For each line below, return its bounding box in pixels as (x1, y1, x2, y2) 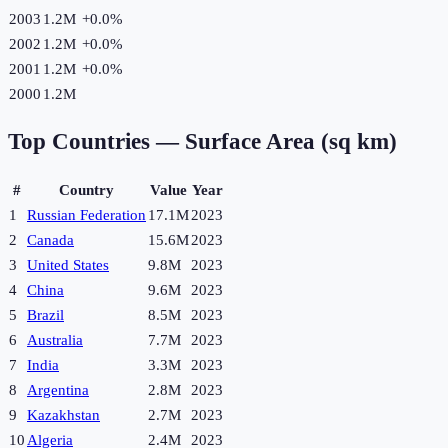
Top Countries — (8, 129, 185, 155)
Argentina (27, 382, 89, 399)
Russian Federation (27, 207, 146, 224)
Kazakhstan (27, 407, 100, 424)
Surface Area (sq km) (185, 129, 397, 155)
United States (27, 257, 109, 274)
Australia (27, 332, 83, 349)
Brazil (27, 307, 64, 324)
